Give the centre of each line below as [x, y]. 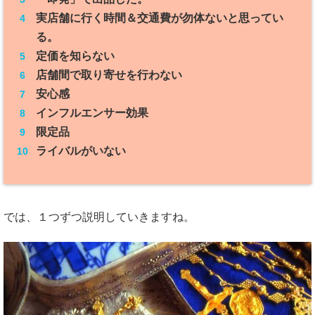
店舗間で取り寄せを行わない [109, 75]
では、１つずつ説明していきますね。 [99, 217]
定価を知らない [75, 56]
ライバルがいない [81, 151]
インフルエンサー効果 [92, 113]
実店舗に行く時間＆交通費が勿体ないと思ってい [159, 18]
